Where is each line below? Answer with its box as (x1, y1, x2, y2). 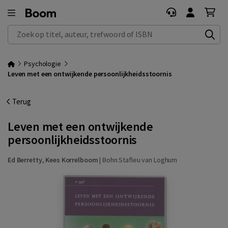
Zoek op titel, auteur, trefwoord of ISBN (8, 25, 134, 35)
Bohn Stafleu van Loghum (102, 155, 178, 164)
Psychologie (24, 59, 61, 68)
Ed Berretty (8, 155, 42, 164)
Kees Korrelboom (45, 155, 98, 164)
